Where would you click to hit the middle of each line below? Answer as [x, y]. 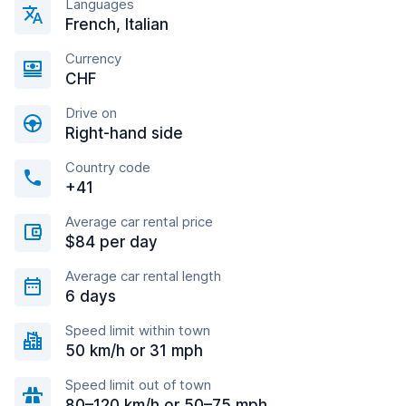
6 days [91, 296]
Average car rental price [139, 222]
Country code [108, 167]
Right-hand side [124, 133]
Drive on [91, 113]
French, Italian [117, 24]
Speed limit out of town [138, 385]
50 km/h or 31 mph [134, 351]
